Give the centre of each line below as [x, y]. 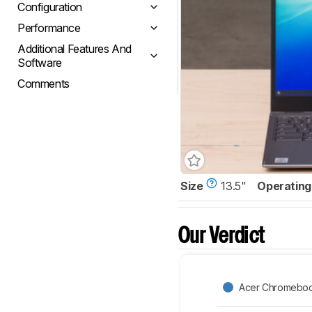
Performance [49, 28]
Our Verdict [222, 237]
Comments [44, 84]
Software [40, 63]
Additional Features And [75, 49]
